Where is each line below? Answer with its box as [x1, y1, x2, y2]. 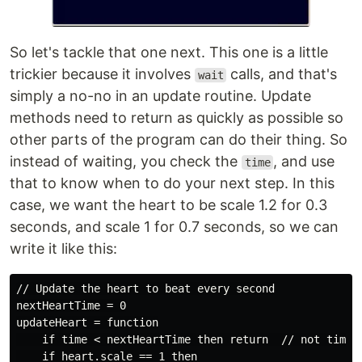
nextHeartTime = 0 [16, 299, 126, 312]
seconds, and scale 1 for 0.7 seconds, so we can [10, 218, 339, 235]
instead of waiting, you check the [10, 153, 242, 170]
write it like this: [10, 240, 117, 257]
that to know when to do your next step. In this [10, 175, 335, 192]
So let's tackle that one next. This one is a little [10, 44, 328, 61]
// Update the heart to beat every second [16, 282, 275, 295]
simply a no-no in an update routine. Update [10, 87, 311, 104]
